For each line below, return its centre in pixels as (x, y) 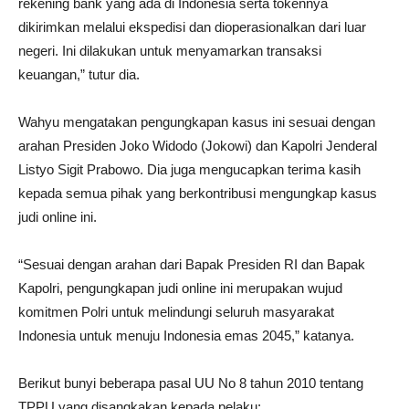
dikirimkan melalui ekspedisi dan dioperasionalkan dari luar (192, 26)
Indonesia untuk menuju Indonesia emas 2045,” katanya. (186, 335)
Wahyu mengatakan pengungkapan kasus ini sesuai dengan (197, 121)
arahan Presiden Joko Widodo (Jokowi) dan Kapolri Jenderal (198, 145)
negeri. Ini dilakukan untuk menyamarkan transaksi (170, 50)
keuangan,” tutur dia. (79, 74)
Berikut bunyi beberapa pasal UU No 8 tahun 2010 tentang (191, 383)
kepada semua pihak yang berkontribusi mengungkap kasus (198, 193)
